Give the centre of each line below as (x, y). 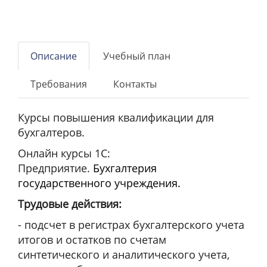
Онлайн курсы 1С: (64, 153)
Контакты (135, 84)
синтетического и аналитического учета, (124, 254)
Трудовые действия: (70, 204)
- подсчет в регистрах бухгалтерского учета (131, 225)
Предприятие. (55, 168)
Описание (54, 56)
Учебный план (137, 56)
